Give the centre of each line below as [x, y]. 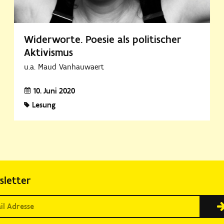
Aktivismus [49, 52]
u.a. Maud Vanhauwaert [64, 67]
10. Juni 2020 [54, 91]
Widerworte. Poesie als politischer [103, 39]
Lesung [44, 105]
